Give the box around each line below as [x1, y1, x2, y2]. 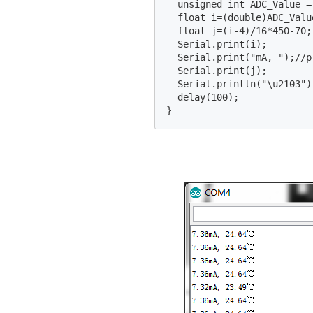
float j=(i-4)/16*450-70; [166, 25, 312, 37]
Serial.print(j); [166, 65, 267, 77]
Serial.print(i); [166, 38, 267, 50]
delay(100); [166, 92, 245, 103]
